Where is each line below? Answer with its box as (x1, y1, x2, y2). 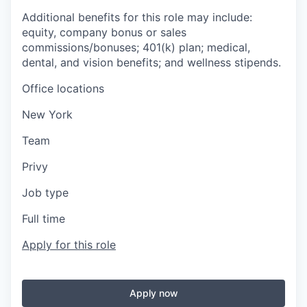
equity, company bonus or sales (22, 25, 186, 39)
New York (22, 108, 73, 121)
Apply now (129, 287, 178, 299)
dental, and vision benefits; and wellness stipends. (22, 56, 281, 69)
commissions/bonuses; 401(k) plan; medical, (22, 40, 250, 54)
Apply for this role (22, 238, 116, 251)
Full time (22, 212, 65, 225)
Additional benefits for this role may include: (22, 10, 252, 24)
